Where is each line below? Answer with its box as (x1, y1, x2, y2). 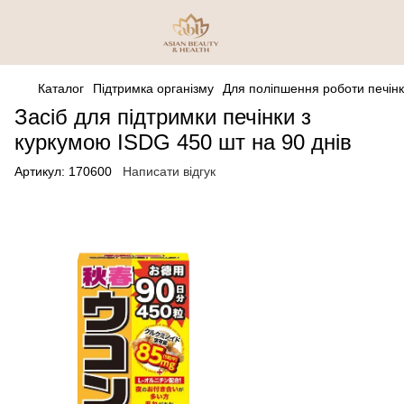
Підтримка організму (93, 81, 214, 96)
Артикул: (14, 164, 65, 179)
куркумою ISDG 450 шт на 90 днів (14, 130, 352, 154)
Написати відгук (123, 164, 216, 179)
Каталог (38, 81, 84, 96)
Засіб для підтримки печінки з (14, 105, 311, 129)
